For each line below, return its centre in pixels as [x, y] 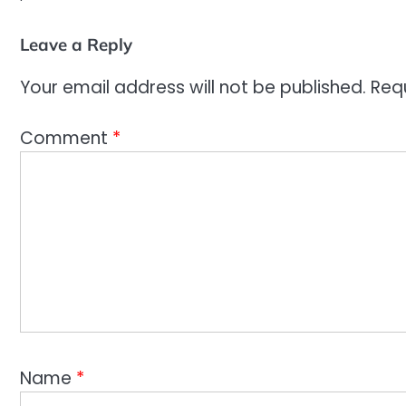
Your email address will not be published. [193, 87]
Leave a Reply [76, 45]
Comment [66, 139]
